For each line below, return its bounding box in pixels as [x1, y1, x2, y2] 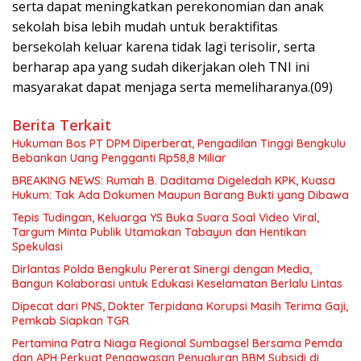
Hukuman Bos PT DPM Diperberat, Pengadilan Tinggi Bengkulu [12, 135, 346, 151]
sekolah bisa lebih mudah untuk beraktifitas [12, 17, 278, 35]
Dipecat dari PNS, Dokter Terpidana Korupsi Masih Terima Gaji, [12, 298, 348, 313]
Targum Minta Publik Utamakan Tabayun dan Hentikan [12, 224, 306, 239]
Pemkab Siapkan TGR [12, 313, 129, 328]
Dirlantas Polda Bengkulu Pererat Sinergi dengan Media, [12, 261, 312, 276]
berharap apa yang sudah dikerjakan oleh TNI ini [12, 57, 309, 76]
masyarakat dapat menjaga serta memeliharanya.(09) [12, 77, 333, 96]
